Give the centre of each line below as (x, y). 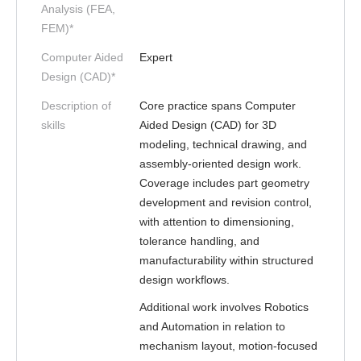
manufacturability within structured (226, 260)
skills (53, 125)
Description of (76, 106)
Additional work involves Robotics (224, 307)
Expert (156, 57)
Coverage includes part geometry (224, 183)
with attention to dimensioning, (217, 222)
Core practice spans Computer (218, 106)
